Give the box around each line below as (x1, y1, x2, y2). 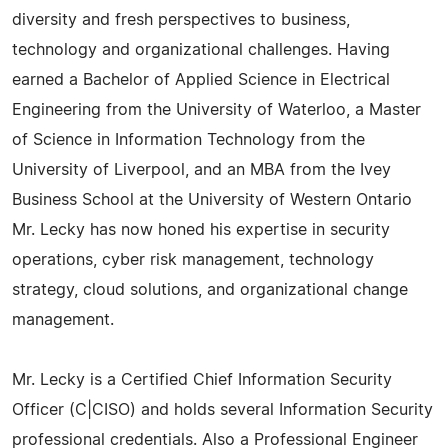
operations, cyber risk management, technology (12, 251, 374, 268)
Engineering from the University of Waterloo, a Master (12, 101, 421, 118)
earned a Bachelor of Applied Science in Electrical (12, 71, 390, 88)
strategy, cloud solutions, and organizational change (12, 281, 408, 298)
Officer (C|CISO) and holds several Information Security (12, 401, 433, 418)
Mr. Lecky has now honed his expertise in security (12, 221, 390, 238)
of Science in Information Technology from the (12, 131, 365, 148)
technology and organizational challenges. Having (12, 41, 390, 58)
